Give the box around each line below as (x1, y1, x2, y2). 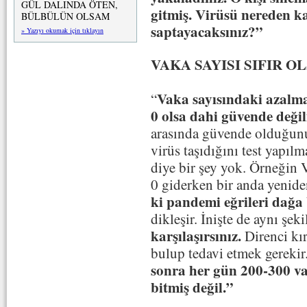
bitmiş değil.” (151, 276, 234, 297)
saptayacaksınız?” (151, 21, 263, 42)
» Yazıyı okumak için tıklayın (21, 25, 103, 35)
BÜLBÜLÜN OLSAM (21, 10, 110, 23)
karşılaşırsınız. (151, 225, 241, 246)
